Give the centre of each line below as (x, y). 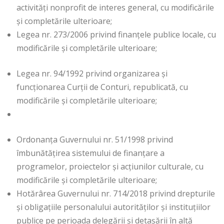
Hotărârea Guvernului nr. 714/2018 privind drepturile (116, 194)
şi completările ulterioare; (64, 21)
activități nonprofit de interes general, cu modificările (115, 8)
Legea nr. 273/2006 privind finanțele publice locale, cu (116, 35)
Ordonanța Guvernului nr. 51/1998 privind (95, 140)
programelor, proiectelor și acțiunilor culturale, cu (110, 167)
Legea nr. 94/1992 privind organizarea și (92, 74)
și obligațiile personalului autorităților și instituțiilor (113, 207)
